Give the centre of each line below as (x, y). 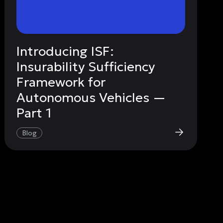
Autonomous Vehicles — (91, 97)
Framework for (61, 82)
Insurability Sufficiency (86, 66)
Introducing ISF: (65, 51)
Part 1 (34, 113)
